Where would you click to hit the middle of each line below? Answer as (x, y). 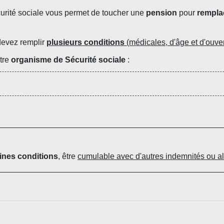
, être (68, 156)
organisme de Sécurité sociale (68, 59)
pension (161, 12)
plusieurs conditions (85, 42)
